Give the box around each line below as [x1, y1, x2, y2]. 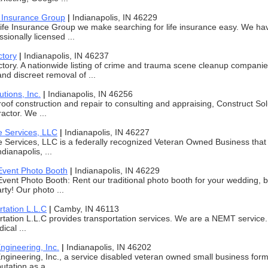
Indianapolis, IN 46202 [66, 242, 151, 252]
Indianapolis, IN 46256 [48, 89, 133, 99]
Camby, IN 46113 [54, 204, 119, 214]
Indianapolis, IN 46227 [65, 127, 150, 137]
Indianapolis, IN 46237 [24, 51, 109, 60]
